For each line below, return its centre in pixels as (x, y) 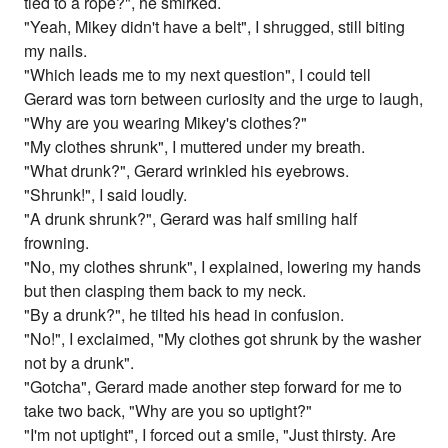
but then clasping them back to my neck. (165, 291)
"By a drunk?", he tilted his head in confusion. (184, 315)
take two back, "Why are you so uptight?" (168, 411)
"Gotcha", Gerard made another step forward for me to (213, 387)
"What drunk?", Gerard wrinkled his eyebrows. (187, 171)
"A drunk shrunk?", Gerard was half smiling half (191, 219)
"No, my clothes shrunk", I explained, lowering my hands (223, 267)
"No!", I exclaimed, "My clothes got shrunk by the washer (223, 339)
